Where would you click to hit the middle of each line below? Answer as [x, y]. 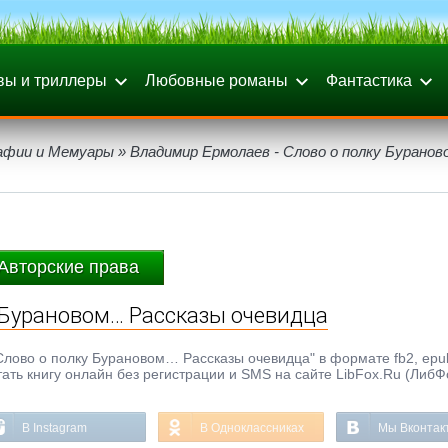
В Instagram [54, 428]
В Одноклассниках [252, 428]
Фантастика [369, 80]
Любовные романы [216, 80]
